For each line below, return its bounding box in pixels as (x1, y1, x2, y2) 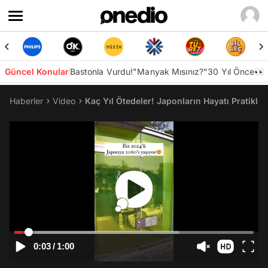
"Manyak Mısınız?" (133, 66, 208, 77)
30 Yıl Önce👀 (208, 66, 265, 77)
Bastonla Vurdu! (69, 66, 133, 77)
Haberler (10, 96, 43, 106)
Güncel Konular (5, 66, 69, 77)
